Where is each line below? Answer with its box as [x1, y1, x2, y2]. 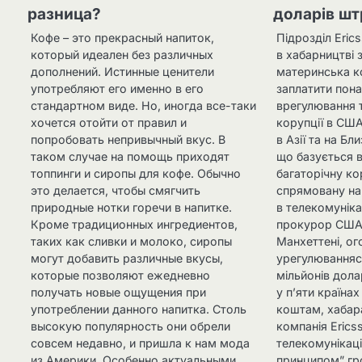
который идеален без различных [31, 48, 213, 62]
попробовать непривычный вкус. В [31, 133, 225, 147]
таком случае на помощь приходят [31, 149, 229, 164]
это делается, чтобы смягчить [31, 183, 200, 198]
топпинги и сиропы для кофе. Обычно [31, 166, 241, 181]
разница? [27, 5, 101, 24]
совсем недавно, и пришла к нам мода [31, 336, 250, 351]
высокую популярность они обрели [31, 319, 230, 334]
